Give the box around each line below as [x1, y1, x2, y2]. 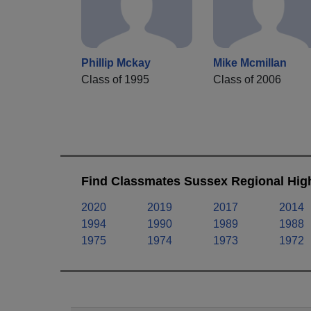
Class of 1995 [81, 74, 149, 86]
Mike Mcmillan [213, 57, 287, 69]
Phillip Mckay [81, 57, 151, 69]
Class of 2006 [213, 74, 281, 86]
